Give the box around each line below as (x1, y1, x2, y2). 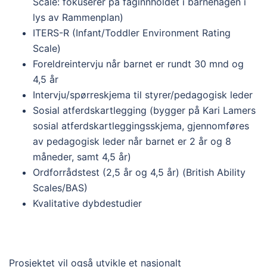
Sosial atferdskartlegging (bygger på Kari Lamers (33, 104, 256, 116)
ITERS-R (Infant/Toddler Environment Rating (33, 27, 231, 39)
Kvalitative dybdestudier (33, 197, 142, 209)
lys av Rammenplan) (33, 11, 123, 23)
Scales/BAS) (33, 182, 88, 194)
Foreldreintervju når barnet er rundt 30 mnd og (33, 58, 244, 70)
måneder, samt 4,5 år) (33, 151, 131, 163)
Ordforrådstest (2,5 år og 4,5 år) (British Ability (33, 166, 246, 178)
